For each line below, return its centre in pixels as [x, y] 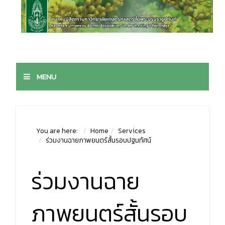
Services [132, 131]
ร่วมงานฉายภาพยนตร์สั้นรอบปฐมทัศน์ [99, 140]
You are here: [59, 131]
